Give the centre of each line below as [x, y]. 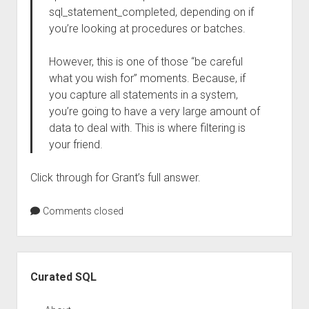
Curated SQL [63, 277]
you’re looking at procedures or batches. [147, 29]
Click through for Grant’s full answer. [115, 178]
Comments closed [82, 211]
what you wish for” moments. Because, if [147, 78]
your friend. [76, 144]
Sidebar [36, 260]
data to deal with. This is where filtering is [147, 128]
